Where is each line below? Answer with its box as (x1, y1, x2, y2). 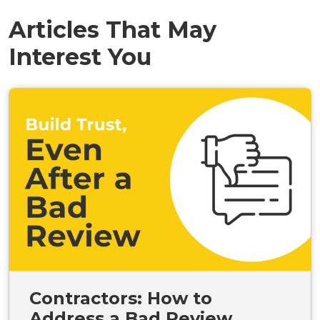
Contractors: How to (29, 287, 212, 309)
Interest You (9, 43, 151, 71)
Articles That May (9, 16, 216, 44)
